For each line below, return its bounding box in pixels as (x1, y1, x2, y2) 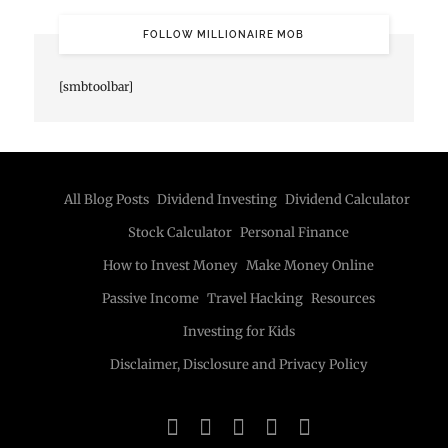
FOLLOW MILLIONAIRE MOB (143, 28, 305, 40)
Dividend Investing (156, 190, 277, 208)
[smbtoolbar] (58, 78, 133, 94)
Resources (311, 289, 376, 307)
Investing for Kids (182, 322, 295, 340)
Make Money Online (246, 256, 375, 274)
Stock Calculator (128, 223, 233, 241)
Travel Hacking (207, 289, 304, 307)
